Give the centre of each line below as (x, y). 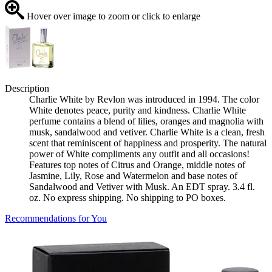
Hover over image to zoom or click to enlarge (112, 16)
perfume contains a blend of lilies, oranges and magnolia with (146, 121)
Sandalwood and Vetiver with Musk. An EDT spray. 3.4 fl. (142, 187)
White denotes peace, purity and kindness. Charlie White (138, 110)
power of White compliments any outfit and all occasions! (139, 154)
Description (27, 89)
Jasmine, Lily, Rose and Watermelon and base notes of (133, 176)
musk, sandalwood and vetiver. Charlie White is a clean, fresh (147, 132)
